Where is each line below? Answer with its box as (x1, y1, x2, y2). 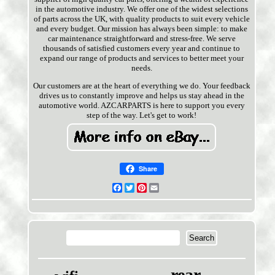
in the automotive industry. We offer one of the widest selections (35, 4, 248, 14)
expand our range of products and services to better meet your (39, 53, 244, 63)
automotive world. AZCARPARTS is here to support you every (38, 101, 245, 110)
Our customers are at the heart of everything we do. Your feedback (33, 81, 250, 91)
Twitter (134, 183, 160, 193)
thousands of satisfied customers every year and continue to (43, 44, 241, 53)
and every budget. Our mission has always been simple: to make (36, 24, 247, 34)
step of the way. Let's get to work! (87, 110, 197, 120)
